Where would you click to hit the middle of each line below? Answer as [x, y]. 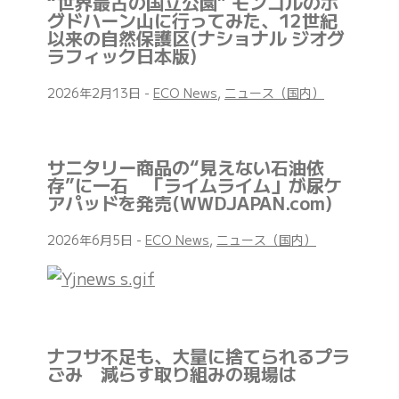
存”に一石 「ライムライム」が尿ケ [195, 185]
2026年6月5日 [92, 240]
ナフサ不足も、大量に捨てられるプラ [199, 356]
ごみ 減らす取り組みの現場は [172, 374]
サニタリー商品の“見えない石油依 [186, 167]
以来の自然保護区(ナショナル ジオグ [196, 38]
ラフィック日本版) [122, 56]
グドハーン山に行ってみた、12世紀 [192, 20]
